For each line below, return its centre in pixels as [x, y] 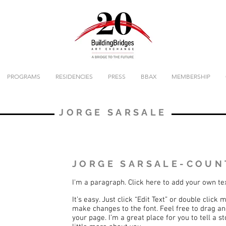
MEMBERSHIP [191, 76]
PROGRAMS [24, 76]
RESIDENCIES [74, 76]
